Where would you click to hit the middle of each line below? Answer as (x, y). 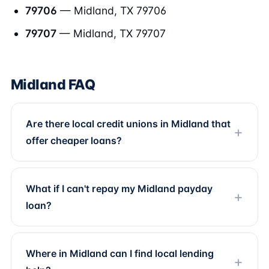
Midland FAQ (53, 85)
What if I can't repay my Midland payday (119, 189)
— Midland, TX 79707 (111, 33)
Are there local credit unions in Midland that (128, 124)
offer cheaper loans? (74, 141)
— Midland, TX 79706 (112, 11)
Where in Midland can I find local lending (120, 253)
